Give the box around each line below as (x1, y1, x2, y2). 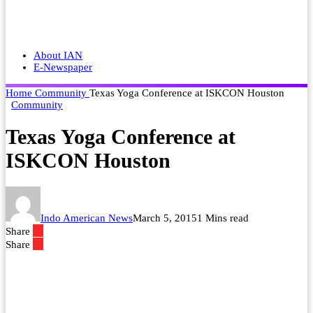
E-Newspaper (34, 61, 92, 73)
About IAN (34, 50, 82, 61)
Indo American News (41, 212, 133, 224)
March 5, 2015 (133, 212, 197, 224)
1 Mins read (197, 212, 249, 224)
